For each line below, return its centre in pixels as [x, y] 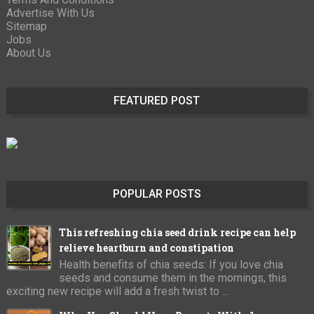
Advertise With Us [50, 13]
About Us [28, 53]
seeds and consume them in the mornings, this [172, 278]
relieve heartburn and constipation [146, 247]
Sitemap [26, 26]
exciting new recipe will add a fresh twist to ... [117, 291]
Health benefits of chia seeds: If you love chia [171, 264]
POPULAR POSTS [157, 193]
